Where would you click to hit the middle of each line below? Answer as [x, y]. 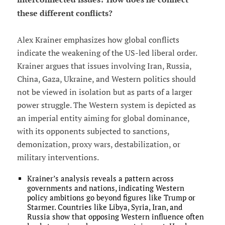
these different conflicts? [65, 14]
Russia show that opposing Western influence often [115, 217]
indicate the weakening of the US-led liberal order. [107, 53]
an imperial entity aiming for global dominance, [103, 118]
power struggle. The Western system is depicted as [106, 105]
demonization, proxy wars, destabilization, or [98, 144]
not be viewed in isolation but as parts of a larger [104, 92]
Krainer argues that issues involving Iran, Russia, [104, 66]
